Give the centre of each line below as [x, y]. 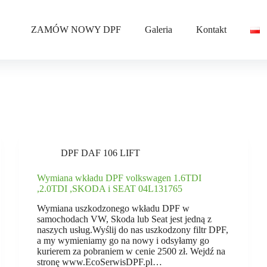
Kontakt [211, 30]
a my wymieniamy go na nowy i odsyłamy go [123, 240]
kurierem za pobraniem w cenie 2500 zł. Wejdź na [131, 251]
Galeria [159, 30]
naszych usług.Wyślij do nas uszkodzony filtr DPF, [133, 229]
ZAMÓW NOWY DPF [76, 30]
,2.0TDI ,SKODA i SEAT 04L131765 [110, 189]
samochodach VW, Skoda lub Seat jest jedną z [125, 219]
